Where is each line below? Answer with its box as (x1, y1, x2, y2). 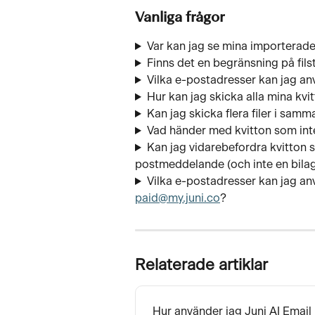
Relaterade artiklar (135, 257, 268, 274)
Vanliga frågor (135, 11, 224, 26)
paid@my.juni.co (135, 193, 220, 205)
